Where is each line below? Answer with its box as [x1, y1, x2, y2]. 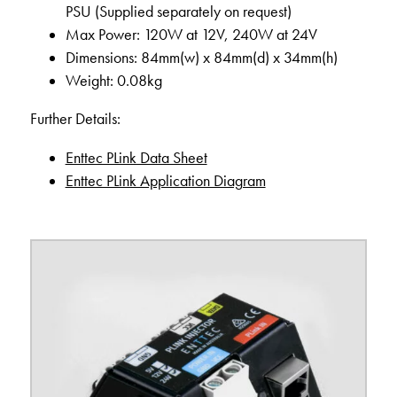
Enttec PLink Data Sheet [65, 147, 207, 167]
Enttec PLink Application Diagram [65, 170, 266, 191]
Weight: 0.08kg [65, 70, 162, 90]
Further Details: [29, 109, 121, 129]
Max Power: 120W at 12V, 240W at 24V [65, 24, 317, 44]
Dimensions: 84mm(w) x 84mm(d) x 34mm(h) [65, 47, 338, 67]
